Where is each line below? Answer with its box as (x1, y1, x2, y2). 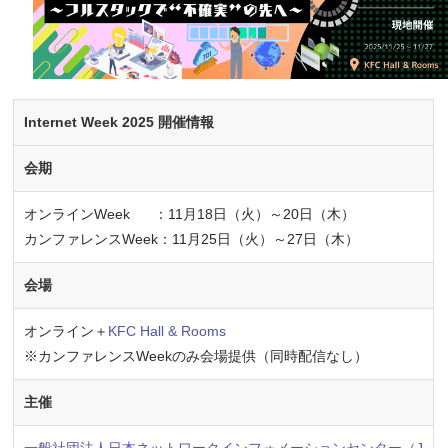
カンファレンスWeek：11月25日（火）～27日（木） (24, 230, 360, 247)
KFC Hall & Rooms (108, 322, 227, 339)
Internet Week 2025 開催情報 (24, 113, 215, 130)
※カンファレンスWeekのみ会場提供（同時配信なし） (24, 347, 369, 364)
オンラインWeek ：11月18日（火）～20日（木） (24, 205, 356, 222)
